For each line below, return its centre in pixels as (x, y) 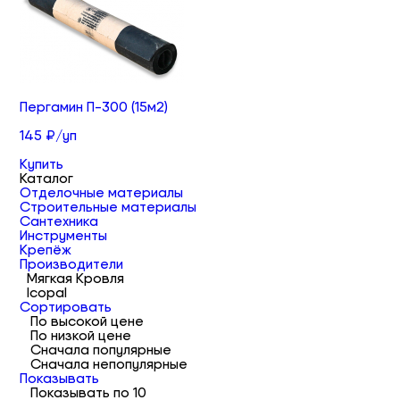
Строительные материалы (108, 206)
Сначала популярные (101, 349)
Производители (72, 263)
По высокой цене (87, 321)
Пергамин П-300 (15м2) (94, 106)
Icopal (47, 292)
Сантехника (59, 221)
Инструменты (64, 235)
